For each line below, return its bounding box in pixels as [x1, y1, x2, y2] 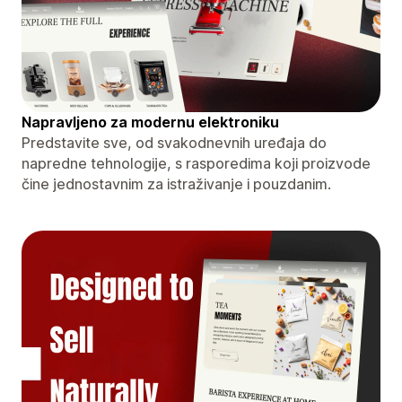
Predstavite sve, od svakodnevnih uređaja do [22, 133, 327, 152]
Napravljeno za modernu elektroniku [22, 112, 279, 131]
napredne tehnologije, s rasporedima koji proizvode [22, 153, 371, 172]
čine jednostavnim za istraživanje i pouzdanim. [22, 174, 331, 193]
